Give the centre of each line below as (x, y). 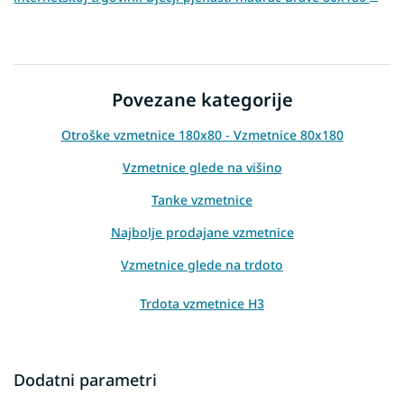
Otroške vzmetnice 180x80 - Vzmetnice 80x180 (202, 135)
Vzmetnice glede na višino (202, 168)
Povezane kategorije (202, 100)
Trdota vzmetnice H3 (202, 304)
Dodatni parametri (85, 380)
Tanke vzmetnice (202, 200)
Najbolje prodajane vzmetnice (202, 233)
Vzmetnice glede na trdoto (202, 265)
